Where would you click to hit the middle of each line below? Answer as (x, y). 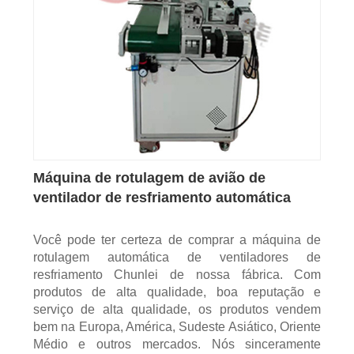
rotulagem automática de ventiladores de (177, 258)
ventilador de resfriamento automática (162, 198)
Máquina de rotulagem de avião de (149, 178)
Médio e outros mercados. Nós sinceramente (177, 345)
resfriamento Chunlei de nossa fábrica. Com (177, 275)
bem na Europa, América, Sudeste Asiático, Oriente (177, 327)
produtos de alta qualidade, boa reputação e (177, 292)
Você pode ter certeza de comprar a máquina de (177, 240)
